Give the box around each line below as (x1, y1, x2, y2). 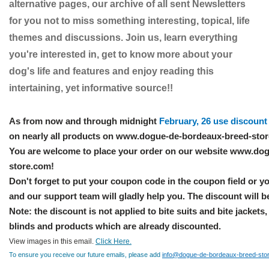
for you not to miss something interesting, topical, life (9, 16, 250, 26)
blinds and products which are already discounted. (9, 221, 221, 231)
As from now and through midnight (9, 116, 159, 126)
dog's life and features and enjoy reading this (9, 66, 214, 76)
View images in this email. (9, 237, 95, 246)
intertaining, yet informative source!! (9, 83, 173, 93)
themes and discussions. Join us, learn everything (9, 32, 238, 43)
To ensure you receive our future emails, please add (9, 251, 162, 258)
